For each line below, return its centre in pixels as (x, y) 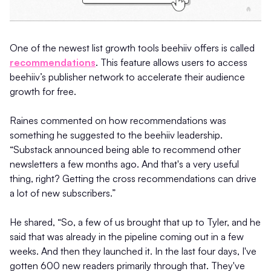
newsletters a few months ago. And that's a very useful (124, 164)
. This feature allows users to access (171, 62)
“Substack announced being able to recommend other (125, 149)
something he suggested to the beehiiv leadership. (116, 135)
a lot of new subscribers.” (63, 193)
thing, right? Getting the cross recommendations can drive (133, 178)
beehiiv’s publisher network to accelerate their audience (127, 77)
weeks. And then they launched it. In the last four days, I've (133, 251)
